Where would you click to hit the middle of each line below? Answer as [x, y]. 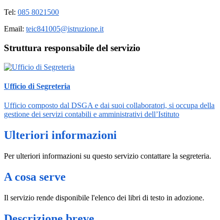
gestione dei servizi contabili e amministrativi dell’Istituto [92, 114]
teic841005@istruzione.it [65, 29]
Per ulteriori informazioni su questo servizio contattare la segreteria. [108, 156]
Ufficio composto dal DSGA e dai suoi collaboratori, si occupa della [109, 106]
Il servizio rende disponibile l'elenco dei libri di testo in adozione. [104, 197]
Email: [15, 29]
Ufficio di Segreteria [37, 86]
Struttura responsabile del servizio [72, 48]
